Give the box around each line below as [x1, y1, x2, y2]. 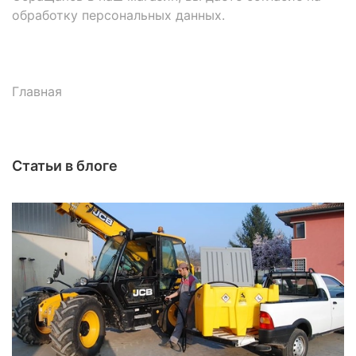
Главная [12, 83, 62, 99]
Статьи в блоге [12, 157, 118, 175]
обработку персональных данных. [12, 6, 225, 23]
